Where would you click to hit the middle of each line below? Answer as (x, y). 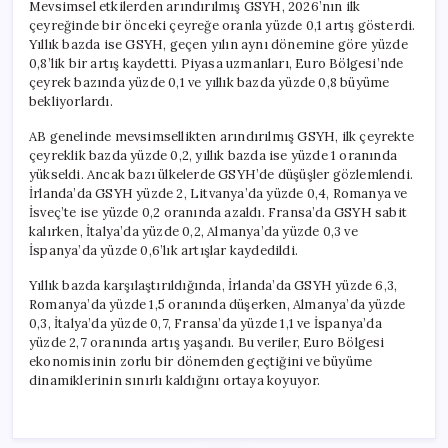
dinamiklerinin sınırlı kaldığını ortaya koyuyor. (175, 380)
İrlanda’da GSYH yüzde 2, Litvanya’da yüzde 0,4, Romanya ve (218, 193)
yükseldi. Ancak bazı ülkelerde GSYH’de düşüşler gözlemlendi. (221, 174)
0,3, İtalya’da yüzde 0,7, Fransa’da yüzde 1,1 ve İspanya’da (205, 323)
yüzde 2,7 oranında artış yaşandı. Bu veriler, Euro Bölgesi (207, 342)
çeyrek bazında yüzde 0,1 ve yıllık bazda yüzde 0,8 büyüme (209, 82)
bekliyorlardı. (71, 101)
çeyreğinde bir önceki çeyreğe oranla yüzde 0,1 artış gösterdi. (222, 25)
